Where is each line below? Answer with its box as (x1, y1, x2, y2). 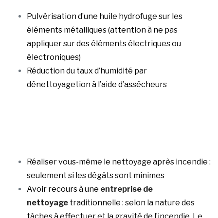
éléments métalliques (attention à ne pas (27, 25, 178, 35)
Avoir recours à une (27, 184, 100, 194)
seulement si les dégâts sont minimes (27, 171, 164, 181)
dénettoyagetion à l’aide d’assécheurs (27, 80, 167, 90)
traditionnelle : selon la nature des (68, 198, 195, 208)
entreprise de (100, 184, 153, 194)
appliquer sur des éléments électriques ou (27, 39, 181, 49)
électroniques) (27, 53, 81, 62)
